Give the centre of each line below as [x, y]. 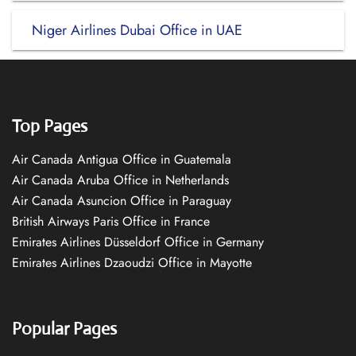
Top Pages [50, 126]
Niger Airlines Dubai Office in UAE [137, 30]
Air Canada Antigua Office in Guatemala [122, 159]
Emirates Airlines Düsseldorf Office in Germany [138, 242]
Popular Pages [64, 329]
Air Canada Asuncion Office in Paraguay [122, 201]
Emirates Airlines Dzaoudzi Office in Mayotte [132, 263]
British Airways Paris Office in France [111, 221]
